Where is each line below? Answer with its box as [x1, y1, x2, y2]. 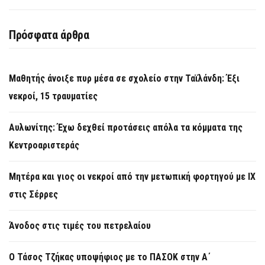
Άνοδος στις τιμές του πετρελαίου [9, 220, 151, 232]
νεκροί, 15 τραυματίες [9, 91, 98, 102]
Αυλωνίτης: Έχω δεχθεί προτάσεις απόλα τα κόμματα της [9, 122, 243, 134]
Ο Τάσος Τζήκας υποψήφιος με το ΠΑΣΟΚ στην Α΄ [9, 251, 211, 263]
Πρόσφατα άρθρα [9, 28, 89, 43]
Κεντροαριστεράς [9, 140, 79, 151]
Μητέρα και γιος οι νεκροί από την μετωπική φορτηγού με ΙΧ [9, 171, 256, 183]
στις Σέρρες [9, 189, 58, 201]
